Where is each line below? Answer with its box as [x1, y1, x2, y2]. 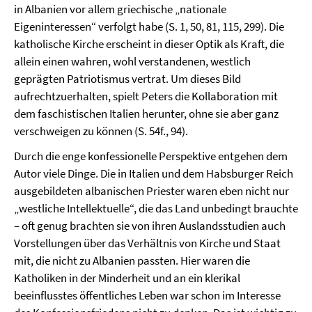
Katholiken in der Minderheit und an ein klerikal [14, 270, 240, 286]
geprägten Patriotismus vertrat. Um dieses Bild [14, 71, 241, 86]
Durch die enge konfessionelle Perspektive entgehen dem [14, 148, 288, 164]
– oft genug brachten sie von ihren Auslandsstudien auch [14, 218, 286, 233]
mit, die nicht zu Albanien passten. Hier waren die [14, 253, 250, 268]
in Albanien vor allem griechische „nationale [14, 1, 226, 17]
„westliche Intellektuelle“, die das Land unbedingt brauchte [14, 201, 298, 216]
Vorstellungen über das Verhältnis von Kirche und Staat [14, 235, 281, 251]
